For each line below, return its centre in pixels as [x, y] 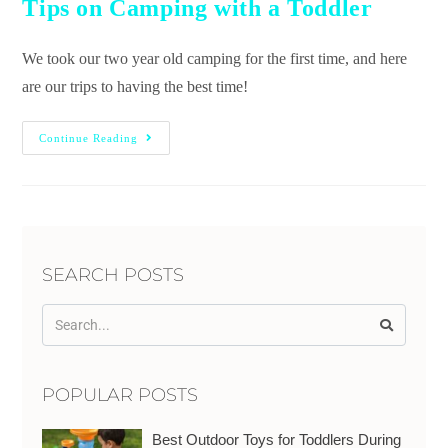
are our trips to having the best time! [135, 87]
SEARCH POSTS [113, 275]
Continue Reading [89, 138]
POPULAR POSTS [120, 395]
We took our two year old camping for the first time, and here [215, 59]
